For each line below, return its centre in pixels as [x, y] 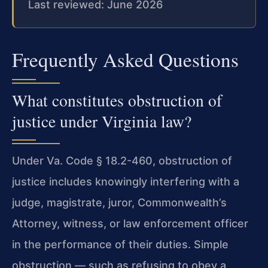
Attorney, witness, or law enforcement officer [130, 223]
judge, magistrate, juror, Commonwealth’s [119, 202]
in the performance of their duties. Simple [120, 244]
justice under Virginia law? [102, 121]
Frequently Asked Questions [125, 59]
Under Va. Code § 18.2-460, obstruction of [122, 160]
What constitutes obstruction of [117, 100]
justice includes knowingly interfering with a [126, 181]
